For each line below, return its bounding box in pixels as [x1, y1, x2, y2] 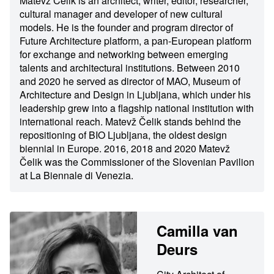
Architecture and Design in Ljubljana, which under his [20, 87, 251, 102]
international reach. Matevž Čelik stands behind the [20, 114, 241, 129]
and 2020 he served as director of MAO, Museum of [20, 74, 240, 89]
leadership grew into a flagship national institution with [20, 101, 254, 116]
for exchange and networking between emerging [20, 47, 228, 62]
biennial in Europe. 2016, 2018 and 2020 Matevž [20, 141, 230, 156]
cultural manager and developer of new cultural [20, 7, 223, 21]
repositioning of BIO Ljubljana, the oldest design [20, 128, 227, 143]
